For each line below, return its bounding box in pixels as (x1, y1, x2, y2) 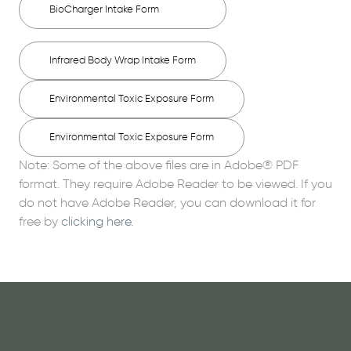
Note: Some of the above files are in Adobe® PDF (19, 159, 299, 172)
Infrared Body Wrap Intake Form (49, 55, 196, 66)
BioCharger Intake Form (49, 4, 159, 15)
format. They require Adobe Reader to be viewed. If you (19, 178, 332, 191)
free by (19, 215, 61, 229)
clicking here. (61, 215, 133, 229)
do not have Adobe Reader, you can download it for (19, 197, 316, 210)
